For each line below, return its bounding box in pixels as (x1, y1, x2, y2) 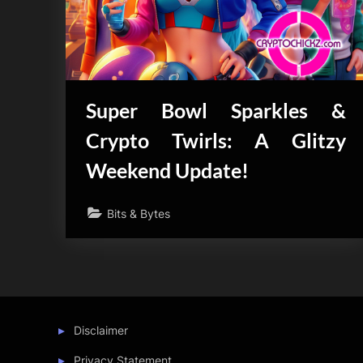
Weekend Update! (86, 159, 250, 183)
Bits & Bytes (107, 206, 171, 220)
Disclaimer (74, 322, 129, 337)
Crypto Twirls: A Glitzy (86, 129, 346, 153)
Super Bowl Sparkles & (86, 99, 346, 123)
